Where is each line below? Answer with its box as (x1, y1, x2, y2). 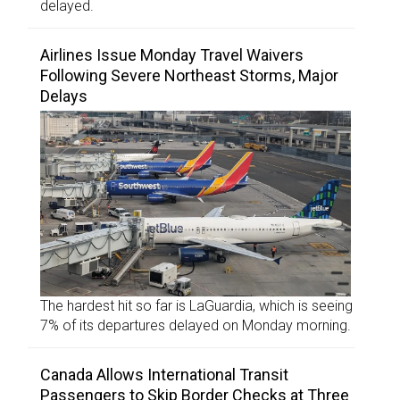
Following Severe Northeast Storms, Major (40, 66, 338, 86)
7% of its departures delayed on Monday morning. (40, 317, 351, 335)
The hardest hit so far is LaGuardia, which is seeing (40, 297, 353, 315)
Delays (40, 87, 87, 106)
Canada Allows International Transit (40, 365, 288, 385)
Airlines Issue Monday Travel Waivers (40, 46, 304, 65)
